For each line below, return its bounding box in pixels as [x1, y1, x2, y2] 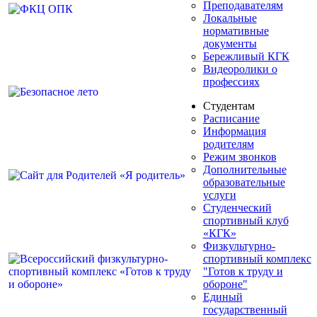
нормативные [202, 24, 269, 37]
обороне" [202, 277, 248, 290]
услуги [202, 188, 236, 201]
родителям [202, 137, 254, 150]
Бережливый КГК [202, 50, 289, 62]
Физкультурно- [202, 239, 275, 252]
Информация [202, 125, 266, 137]
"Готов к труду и [202, 265, 283, 277]
